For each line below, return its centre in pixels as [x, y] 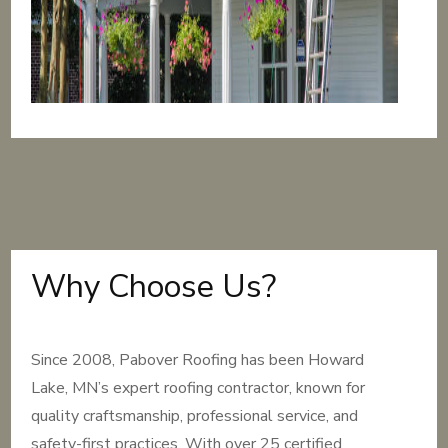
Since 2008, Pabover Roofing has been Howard [198, 360]
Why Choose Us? [154, 286]
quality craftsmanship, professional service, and [195, 416]
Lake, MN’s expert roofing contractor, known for [198, 388]
